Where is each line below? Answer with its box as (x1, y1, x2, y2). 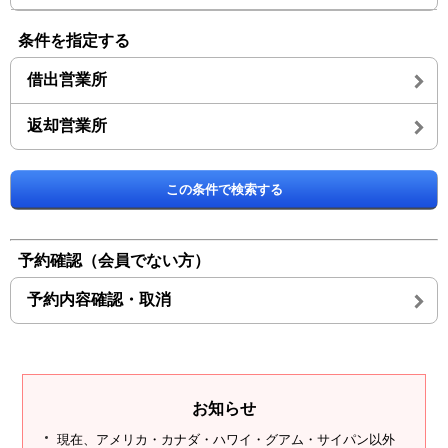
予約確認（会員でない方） (18, 251, 210, 269)
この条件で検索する (165, 181, 283, 197)
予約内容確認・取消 (27, 290, 171, 308)
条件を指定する (18, 31, 130, 49)
